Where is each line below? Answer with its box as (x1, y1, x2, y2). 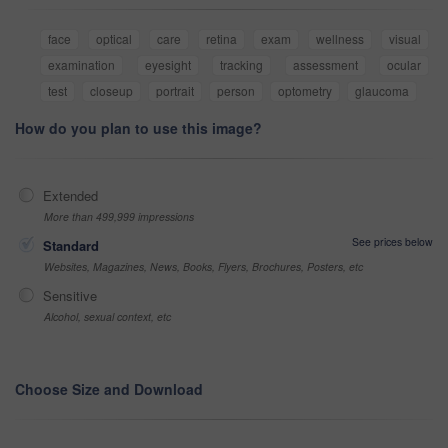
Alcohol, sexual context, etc (44, 309, 171, 325)
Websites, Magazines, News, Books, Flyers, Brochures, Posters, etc (44, 259, 363, 275)
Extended (43, 186, 98, 206)
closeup (90, 82, 133, 100)
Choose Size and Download (15, 379, 203, 400)
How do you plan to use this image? (15, 118, 262, 139)
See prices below (352, 234, 433, 250)
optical (95, 30, 132, 48)
